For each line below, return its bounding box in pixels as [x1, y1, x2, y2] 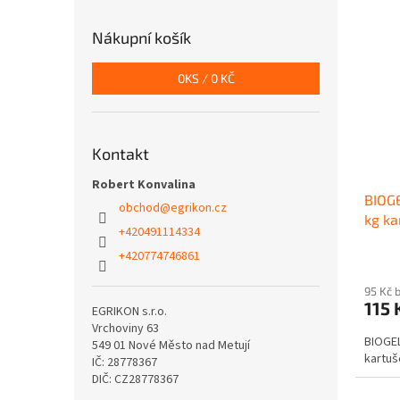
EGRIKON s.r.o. [92, 303, 167, 321]
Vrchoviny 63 [92, 320, 159, 338]
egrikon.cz [171, 199, 227, 218]
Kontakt [92, 144, 149, 164]
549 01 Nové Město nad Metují [92, 337, 250, 355]
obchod [119, 199, 160, 218]
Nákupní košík [92, 28, 191, 48]
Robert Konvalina [92, 176, 196, 195]
